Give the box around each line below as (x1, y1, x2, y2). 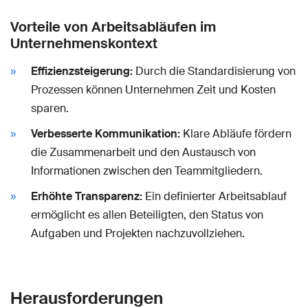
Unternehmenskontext (10, 34, 157, 52)
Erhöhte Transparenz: (31, 188, 142, 203)
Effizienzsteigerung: (31, 63, 133, 78)
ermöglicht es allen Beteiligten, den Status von (31, 207, 263, 222)
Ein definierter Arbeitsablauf (142, 188, 287, 203)
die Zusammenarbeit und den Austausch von (31, 144, 256, 159)
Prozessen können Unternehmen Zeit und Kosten (31, 82, 276, 97)
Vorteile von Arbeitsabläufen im (10, 17, 216, 36)
